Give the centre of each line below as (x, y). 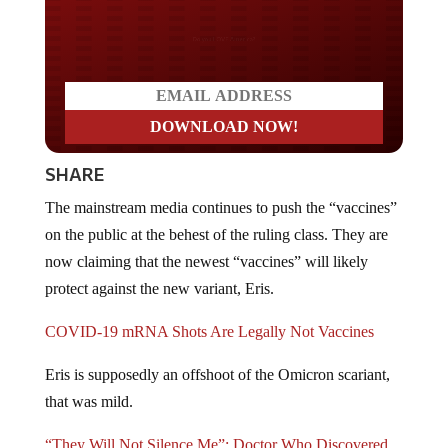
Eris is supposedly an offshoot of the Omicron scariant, (217, 390)
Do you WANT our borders (223, 28)
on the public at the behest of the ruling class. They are (216, 250)
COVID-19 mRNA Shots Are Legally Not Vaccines (209, 347)
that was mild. (88, 417)
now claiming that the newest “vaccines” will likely (206, 277)
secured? (223, 54)
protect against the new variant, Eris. (159, 304)
